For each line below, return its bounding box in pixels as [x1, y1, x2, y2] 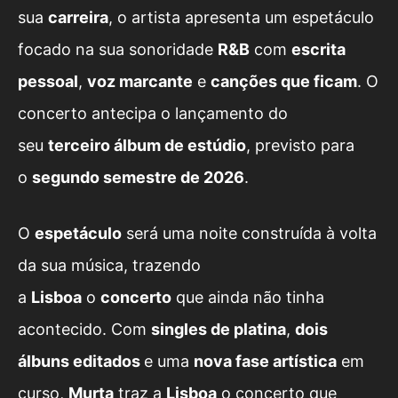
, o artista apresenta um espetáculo [108, 8, 374, 28]
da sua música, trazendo [18, 256, 201, 275]
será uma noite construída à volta [122, 224, 377, 243]
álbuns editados [18, 352, 144, 371]
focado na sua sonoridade [18, 40, 218, 60]
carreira [48, 8, 108, 28]
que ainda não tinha [171, 288, 324, 307]
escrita [291, 40, 346, 60]
